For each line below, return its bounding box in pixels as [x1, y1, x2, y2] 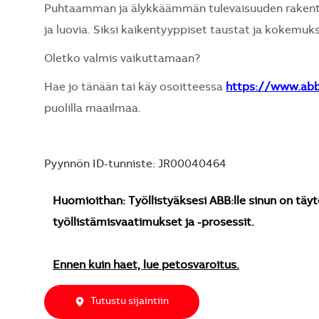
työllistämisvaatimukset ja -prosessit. [53, 216, 254, 229]
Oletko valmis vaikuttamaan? [44, 53, 200, 65]
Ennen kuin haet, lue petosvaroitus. [53, 259, 239, 271]
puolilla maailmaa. [44, 103, 141, 115]
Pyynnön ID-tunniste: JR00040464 [44, 158, 226, 170]
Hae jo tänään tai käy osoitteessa [44, 81, 226, 93]
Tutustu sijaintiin [90, 296, 169, 307]
